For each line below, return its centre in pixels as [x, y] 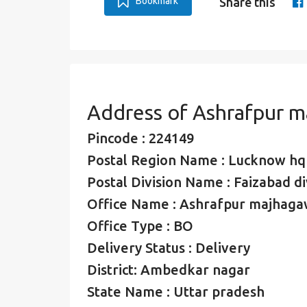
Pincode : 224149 [140, 138]
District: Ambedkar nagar [169, 270]
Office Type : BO [140, 226]
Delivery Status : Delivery [169, 248]
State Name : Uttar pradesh [176, 292]
